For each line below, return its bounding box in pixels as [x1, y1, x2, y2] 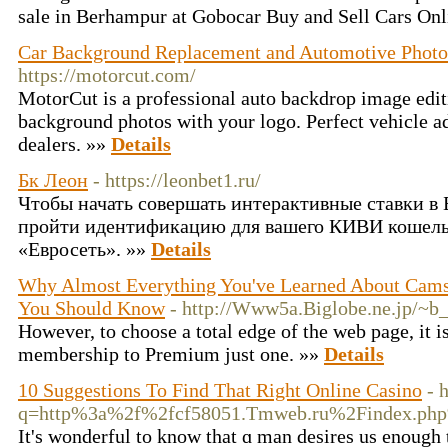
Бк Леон [18, 169, 88, 191]
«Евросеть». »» [18, 238, 151, 260]
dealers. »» [18, 133, 111, 155]
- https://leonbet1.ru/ [93, 169, 261, 191]
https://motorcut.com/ [18, 64, 196, 86]
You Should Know [18, 297, 165, 319]
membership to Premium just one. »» [18, 343, 324, 365]
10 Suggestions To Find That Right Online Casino [18, 379, 422, 401]
